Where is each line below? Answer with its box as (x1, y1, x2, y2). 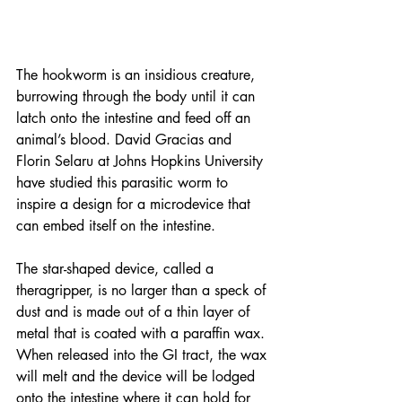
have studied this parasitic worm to (16, 172, 232, 192)
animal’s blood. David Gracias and (16, 129, 236, 149)
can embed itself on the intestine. (16, 215, 215, 235)
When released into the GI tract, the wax (16, 345, 271, 364)
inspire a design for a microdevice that (16, 194, 255, 214)
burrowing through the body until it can (16, 86, 259, 106)
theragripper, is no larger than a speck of (16, 280, 270, 300)
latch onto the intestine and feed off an (16, 108, 255, 127)
